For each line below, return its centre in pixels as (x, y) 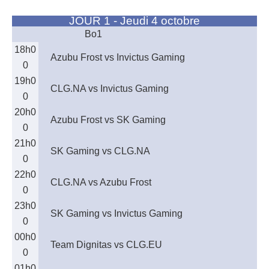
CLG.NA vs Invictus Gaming (110, 89)
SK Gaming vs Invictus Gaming (116, 213)
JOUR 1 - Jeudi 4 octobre (134, 21)
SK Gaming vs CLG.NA (100, 151)
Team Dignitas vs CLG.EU (106, 245)
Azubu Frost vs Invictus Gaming (118, 57)
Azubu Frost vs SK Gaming (108, 120)
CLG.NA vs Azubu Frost (101, 182)
